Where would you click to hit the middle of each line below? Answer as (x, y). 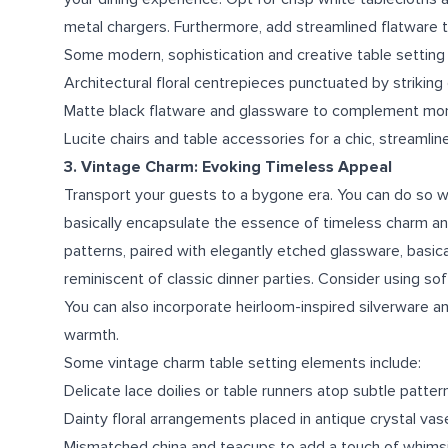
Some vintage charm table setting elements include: (242, 363)
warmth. (91, 335)
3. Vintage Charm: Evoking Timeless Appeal (228, 167)
